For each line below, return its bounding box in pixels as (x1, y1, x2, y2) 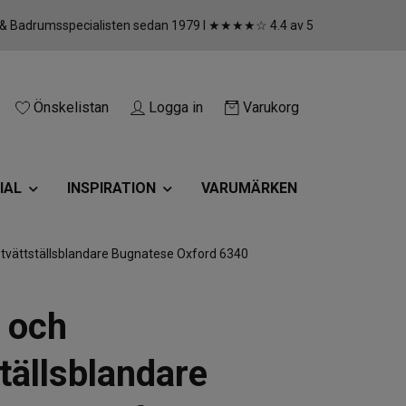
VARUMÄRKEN (200, 179, 297, 198)
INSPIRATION (66, 179, 156, 198)
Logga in (149, 99, 203, 117)
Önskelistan (34, 99, 109, 117)
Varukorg (243, 99, 299, 117)
